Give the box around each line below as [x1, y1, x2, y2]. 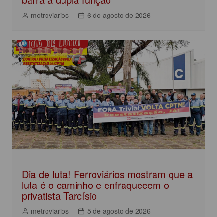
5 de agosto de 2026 [87, 206, 151, 216]
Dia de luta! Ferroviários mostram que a [21, 167, 193, 182]
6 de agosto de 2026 [87, 10, 151, 20]
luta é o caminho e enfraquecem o [21, 178, 169, 192]
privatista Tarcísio [21, 188, 97, 203]
